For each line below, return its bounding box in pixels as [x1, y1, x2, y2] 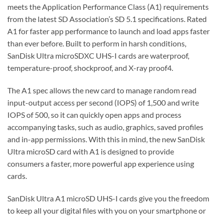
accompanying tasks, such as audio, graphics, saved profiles [7, 122, 203, 132]
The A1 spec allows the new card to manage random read [7, 86, 197, 95]
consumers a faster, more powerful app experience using [7, 159, 194, 169]
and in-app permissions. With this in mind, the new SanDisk [7, 134, 205, 144]
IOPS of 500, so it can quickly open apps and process [7, 110, 181, 120]
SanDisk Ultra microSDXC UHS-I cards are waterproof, [7, 51, 189, 61]
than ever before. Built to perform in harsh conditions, [7, 39, 186, 48]
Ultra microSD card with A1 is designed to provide [7, 147, 174, 156]
